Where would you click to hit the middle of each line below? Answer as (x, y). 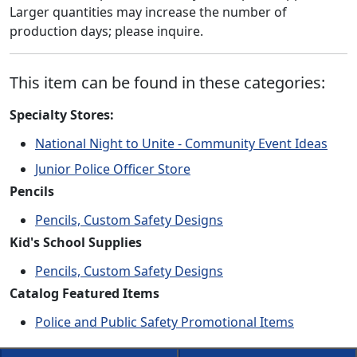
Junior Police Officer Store (113, 169)
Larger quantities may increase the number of (148, 12)
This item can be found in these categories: (167, 82)
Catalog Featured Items (84, 293)
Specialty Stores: (62, 115)
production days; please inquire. (106, 31)
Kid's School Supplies (76, 242)
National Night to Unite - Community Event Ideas (181, 143)
